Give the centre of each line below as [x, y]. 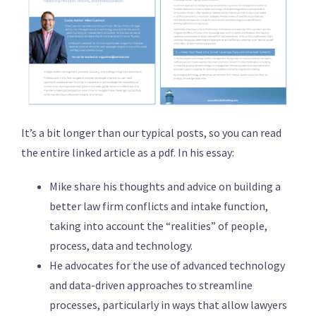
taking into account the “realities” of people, [158, 225]
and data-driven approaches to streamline [151, 285]
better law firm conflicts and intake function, [159, 206]
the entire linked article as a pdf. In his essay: [128, 152]
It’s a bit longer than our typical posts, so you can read [151, 132]
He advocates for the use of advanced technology [167, 265]
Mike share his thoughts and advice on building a [165, 186]
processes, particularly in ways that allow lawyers [168, 304]
